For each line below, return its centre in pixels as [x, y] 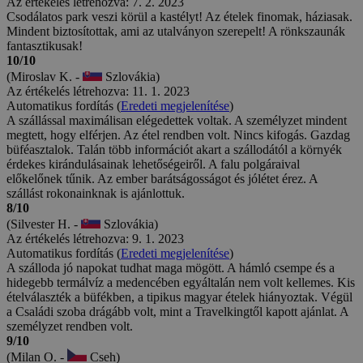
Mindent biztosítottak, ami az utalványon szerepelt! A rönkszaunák [176, 31]
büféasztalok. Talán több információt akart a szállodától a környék [174, 149]
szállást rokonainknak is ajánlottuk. [96, 193]
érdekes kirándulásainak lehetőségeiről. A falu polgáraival [153, 164]
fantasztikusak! [45, 45]
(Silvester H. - [44, 224]
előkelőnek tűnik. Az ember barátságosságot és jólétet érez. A [162, 178]
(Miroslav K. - [45, 76]
